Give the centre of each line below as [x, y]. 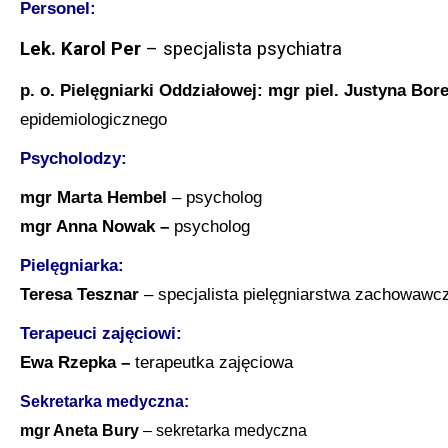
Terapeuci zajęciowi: [101, 333]
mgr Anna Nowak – [94, 226]
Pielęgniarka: [72, 265]
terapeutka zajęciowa [211, 362]
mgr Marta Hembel [93, 197]
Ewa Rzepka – [75, 362]
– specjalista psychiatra [241, 49]
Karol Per [101, 49]
